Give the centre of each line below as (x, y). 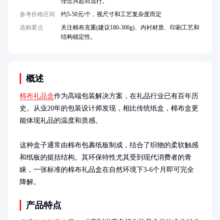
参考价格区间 (37, 14)
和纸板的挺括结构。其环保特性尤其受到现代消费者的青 (106, 157)
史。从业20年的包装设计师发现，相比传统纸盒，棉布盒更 (109, 108)
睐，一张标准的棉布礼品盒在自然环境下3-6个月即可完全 (107, 170)
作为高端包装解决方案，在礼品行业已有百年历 (126, 96)
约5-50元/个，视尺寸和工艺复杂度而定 (111, 14)
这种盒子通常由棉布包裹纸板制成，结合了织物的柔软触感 (109, 145)
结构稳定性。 (79, 37)
